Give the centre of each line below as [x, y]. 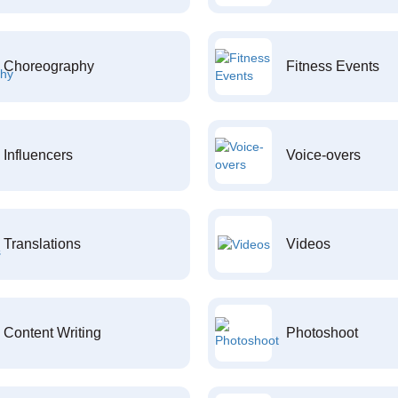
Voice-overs [323, 155]
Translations [42, 244]
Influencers [38, 155]
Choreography [48, 66]
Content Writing [52, 333]
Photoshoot [322, 333]
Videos [308, 244]
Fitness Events [333, 66]
